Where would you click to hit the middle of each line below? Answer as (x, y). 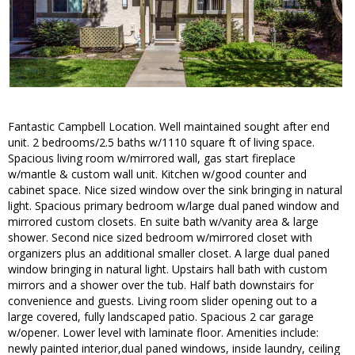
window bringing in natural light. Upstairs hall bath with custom (168, 269)
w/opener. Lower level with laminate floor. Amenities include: (163, 333)
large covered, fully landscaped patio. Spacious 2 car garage (161, 317)
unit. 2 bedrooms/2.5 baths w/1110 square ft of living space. (161, 143)
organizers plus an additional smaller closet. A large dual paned (169, 254)
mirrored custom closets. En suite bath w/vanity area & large (163, 222)
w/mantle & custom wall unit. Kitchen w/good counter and (157, 174)
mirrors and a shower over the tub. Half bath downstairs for (161, 285)
